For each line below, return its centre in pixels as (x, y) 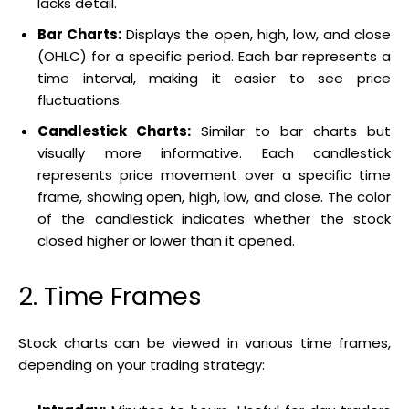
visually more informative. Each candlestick (214, 152)
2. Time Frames (110, 296)
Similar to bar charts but (291, 131)
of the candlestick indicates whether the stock (214, 218)
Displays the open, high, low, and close (256, 34)
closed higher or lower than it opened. (166, 240)
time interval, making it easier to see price (214, 78)
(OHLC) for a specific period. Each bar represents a (214, 56)
